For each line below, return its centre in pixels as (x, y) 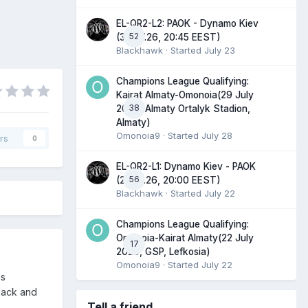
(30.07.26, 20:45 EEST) (168, 37)
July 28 (217, 135)
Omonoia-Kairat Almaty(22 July (185, 238)
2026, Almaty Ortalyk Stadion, (183, 108)
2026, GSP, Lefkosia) (163, 251)
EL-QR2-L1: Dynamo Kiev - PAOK (186, 166)
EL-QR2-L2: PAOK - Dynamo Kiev (187, 23)
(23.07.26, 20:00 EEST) (168, 180)
